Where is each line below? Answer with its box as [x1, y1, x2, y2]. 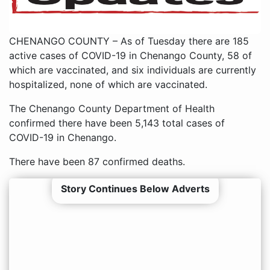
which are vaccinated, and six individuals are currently [9, 64, 256, 77]
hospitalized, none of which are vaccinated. [9, 78, 207, 91]
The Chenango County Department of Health [9, 102, 215, 115]
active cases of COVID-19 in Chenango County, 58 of [9, 49, 252, 62]
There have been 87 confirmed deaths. [9, 155, 185, 168]
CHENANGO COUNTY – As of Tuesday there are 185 [9, 35, 249, 48]
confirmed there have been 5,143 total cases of [9, 117, 225, 130]
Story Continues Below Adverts [60, 183, 210, 195]
